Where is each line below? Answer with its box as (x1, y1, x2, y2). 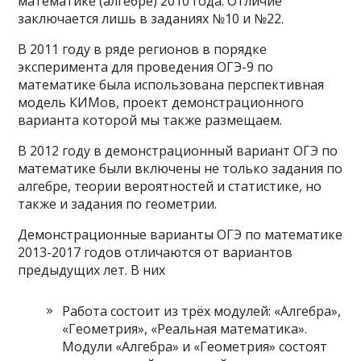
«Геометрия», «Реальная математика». (62, 320, 308, 338)
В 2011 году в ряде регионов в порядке (18, 40, 268, 58)
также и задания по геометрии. (18, 195, 218, 213)
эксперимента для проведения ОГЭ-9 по (18, 58, 274, 76)
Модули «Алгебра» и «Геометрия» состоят (62, 338, 328, 355)
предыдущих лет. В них (18, 261, 166, 279)
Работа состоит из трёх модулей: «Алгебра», (62, 302, 342, 320)
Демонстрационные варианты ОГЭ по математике (18, 226, 343, 243)
